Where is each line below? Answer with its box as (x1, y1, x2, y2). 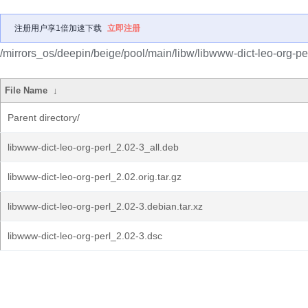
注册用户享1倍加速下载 (14, 23, 102, 33)
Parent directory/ (8, 112, 80, 123)
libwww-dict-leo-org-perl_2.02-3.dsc (8, 230, 162, 241)
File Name (5, 85, 48, 96)
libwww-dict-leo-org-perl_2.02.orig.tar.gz (8, 171, 181, 182)
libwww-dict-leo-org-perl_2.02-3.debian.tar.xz (8, 201, 203, 212)
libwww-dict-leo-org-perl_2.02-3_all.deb (8, 142, 179, 153)
